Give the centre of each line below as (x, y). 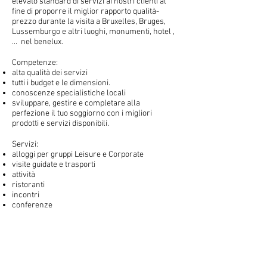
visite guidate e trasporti (54, 165)
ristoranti (29, 185)
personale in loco (42, 236)
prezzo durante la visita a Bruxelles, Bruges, (89, 22)
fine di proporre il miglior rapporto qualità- (86, 12)
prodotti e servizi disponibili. (61, 124)
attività (24, 175)
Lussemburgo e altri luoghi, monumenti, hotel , (93, 32)
